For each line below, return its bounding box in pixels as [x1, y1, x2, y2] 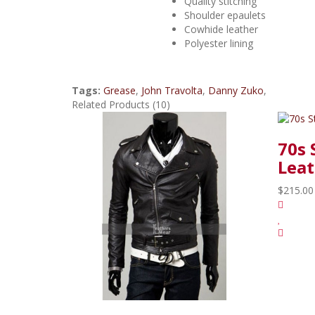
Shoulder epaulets [184, 8, 266, 22]
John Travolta [141, 84, 202, 97]
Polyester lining [184, 37, 253, 50]
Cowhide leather [184, 22, 258, 36]
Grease [103, 84, 136, 97]
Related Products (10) [72, 98, 170, 111]
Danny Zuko [208, 84, 264, 97]
